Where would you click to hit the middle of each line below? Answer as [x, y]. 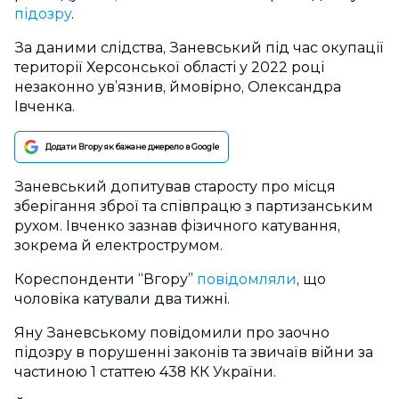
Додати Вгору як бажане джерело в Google [132, 147]
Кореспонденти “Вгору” [106, 279]
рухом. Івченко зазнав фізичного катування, [177, 226]
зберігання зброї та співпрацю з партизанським [194, 206]
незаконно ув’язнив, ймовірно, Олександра [178, 87]
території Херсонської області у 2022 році [169, 67]
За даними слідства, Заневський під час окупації [199, 48]
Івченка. [45, 106]
